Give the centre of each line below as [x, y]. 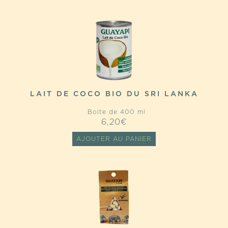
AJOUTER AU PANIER [114, 139]
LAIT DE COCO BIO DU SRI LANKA [114, 94]
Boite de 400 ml [114, 112]
